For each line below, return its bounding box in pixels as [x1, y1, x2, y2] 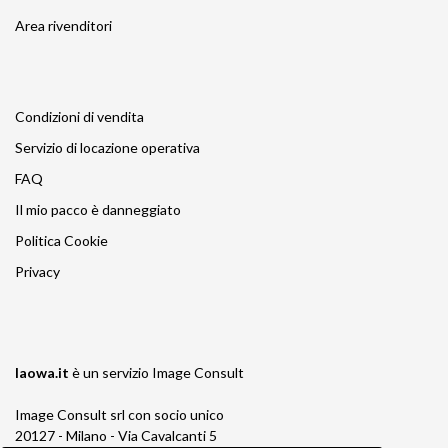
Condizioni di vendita [15, 108, 144, 126]
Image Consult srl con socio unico [15, 406, 224, 424]
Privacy [15, 263, 60, 281]
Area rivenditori [15, 17, 112, 35]
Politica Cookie [15, 232, 108, 250]
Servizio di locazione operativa [15, 139, 200, 157]
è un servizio [72, 364, 152, 382]
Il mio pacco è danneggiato [15, 201, 181, 219]
